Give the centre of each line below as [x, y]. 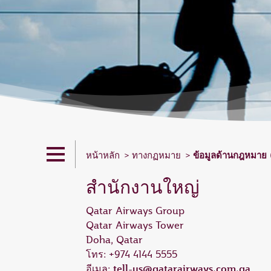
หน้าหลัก [104, 155]
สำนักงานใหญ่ [143, 187]
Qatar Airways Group [135, 211]
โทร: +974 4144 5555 [132, 254]
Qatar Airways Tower [135, 225]
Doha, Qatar [114, 240]
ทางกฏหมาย [156, 155]
